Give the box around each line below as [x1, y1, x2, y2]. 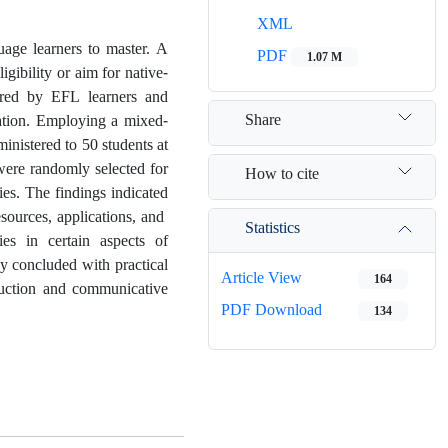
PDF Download [221, 298, 322, 321]
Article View [221, 266, 302, 289]
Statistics [245, 215, 300, 238]
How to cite [245, 161, 319, 184]
